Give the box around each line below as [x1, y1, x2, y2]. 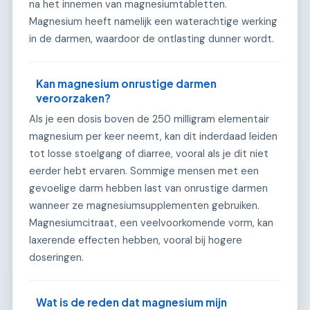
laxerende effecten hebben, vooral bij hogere [29, 233, 242, 248]
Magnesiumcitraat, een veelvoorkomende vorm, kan [29, 216, 273, 230]
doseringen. [29, 250, 84, 265]
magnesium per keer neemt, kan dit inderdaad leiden [29, 129, 277, 144]
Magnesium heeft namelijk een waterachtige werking [29, 14, 277, 28]
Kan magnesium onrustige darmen [36, 76, 217, 90]
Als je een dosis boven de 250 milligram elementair [29, 112, 269, 127]
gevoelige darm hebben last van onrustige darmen [29, 181, 268, 196]
